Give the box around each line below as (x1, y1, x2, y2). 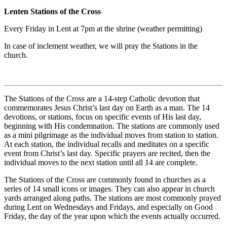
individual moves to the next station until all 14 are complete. (4, 158, 198, 167)
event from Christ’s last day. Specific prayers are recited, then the (4, 149, 210, 158)
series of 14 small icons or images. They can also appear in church (4, 184, 215, 194)
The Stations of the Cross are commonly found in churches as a (4, 175, 206, 184)
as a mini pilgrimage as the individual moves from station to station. (4, 131, 218, 140)
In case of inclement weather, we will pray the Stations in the (4, 42, 198, 51)
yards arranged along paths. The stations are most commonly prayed (4, 194, 221, 203)
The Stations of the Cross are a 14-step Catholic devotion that (4, 94, 200, 103)
